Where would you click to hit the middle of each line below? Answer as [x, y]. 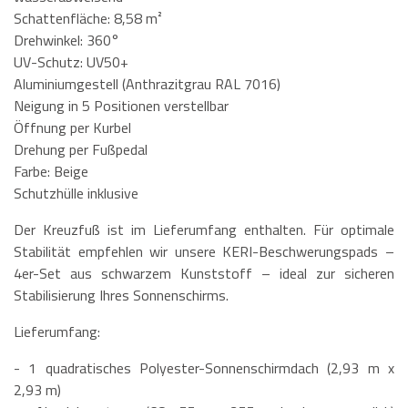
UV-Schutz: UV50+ [71, 61]
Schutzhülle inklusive [76, 193]
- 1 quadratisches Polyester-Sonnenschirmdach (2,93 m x [204, 367]
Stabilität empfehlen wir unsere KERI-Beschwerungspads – [204, 251]
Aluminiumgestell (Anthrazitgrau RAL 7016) [147, 83]
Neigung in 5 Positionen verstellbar [121, 105]
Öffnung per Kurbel [72, 127]
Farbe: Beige [51, 171]
